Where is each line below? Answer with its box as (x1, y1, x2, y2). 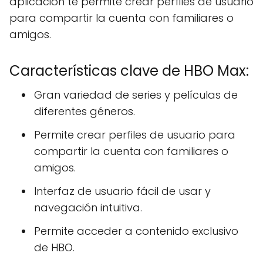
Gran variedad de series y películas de (34, 87, 238, 102)
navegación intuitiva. (34, 200, 142, 215)
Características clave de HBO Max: (9, 61, 249, 80)
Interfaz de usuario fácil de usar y (34, 184, 211, 198)
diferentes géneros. (34, 104, 135, 119)
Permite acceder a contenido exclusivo (34, 224, 238, 238)
